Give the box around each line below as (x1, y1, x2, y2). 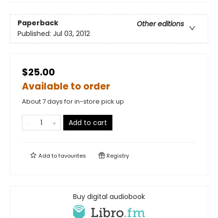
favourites (58, 151, 86, 160)
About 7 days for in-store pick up (22, 96, 124, 106)
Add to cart (69, 117, 107, 127)
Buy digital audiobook (73, 191, 145, 201)
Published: (18, 29, 53, 39)
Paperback (18, 18, 58, 28)
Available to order (22, 79, 110, 93)
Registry (105, 151, 129, 160)
